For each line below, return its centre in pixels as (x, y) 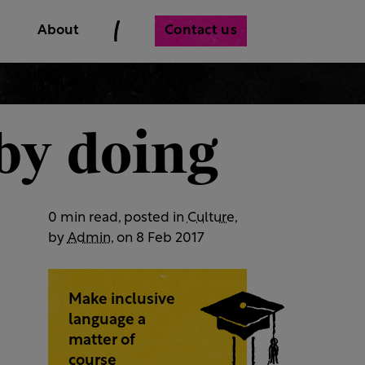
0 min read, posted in (117, 218)
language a (108, 320)
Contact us (201, 30)
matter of (102, 341)
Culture (211, 218)
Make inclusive (122, 300)
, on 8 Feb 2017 (157, 238)
